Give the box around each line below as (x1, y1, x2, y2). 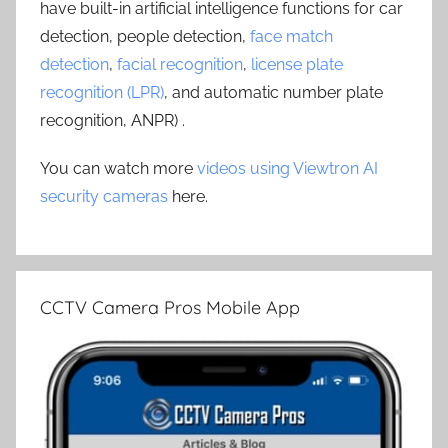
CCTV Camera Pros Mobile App (40, 295, 300, 319)
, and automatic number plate (164, 82, 383, 102)
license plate (251, 54, 343, 74)
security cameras (40, 186, 168, 206)
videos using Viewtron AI (197, 158, 378, 178)
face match (250, 26, 333, 46)
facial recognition (117, 54, 243, 74)
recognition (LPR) (40, 82, 164, 102)
